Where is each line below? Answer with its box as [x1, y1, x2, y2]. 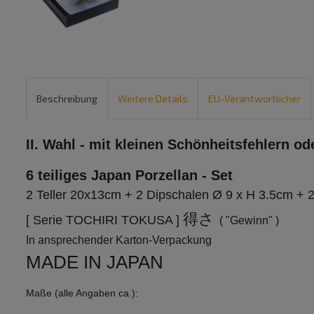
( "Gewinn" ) [219, 214, 279, 227]
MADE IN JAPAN [26, 252, 163, 273]
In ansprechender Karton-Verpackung [26, 234, 212, 247]
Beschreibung [36, 92, 97, 104]
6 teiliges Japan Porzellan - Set [26, 168, 233, 184]
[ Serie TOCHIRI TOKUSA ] [26, 213, 183, 228]
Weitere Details [118, 92, 188, 104]
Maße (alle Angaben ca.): [26, 287, 138, 299]
